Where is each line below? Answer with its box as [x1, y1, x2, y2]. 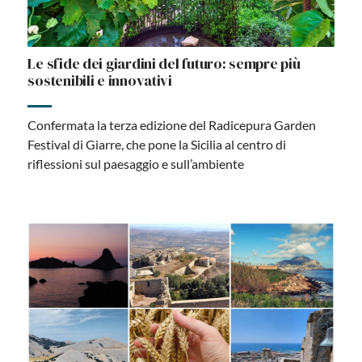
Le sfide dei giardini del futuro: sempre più [27, 53, 301, 74]
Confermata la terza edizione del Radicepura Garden [27, 116, 317, 133]
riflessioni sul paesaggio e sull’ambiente [27, 155, 245, 171]
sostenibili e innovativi [27, 69, 172, 90]
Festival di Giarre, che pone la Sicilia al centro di [27, 136, 287, 152]
